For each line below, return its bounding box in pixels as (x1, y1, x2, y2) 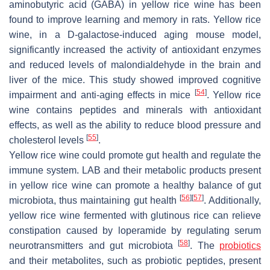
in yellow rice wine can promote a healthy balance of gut (9, 180, 261, 190)
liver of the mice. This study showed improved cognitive (9, 75, 261, 85)
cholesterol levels (9, 135, 86, 145)
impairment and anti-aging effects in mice (9, 90, 195, 100)
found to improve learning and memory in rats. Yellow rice (9, 14, 261, 25)
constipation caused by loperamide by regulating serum (9, 225, 261, 236)
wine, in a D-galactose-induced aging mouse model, (9, 30, 261, 40)
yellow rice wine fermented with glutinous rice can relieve (9, 210, 261, 221)
